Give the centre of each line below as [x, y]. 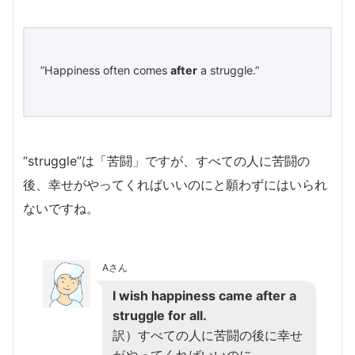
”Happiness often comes [105, 71]
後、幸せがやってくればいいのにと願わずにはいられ [175, 185]
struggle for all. [160, 316]
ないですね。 [61, 209]
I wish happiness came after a [204, 296]
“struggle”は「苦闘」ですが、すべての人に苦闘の [166, 161]
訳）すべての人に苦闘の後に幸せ [208, 336]
